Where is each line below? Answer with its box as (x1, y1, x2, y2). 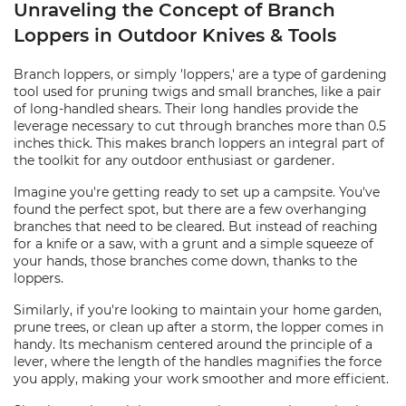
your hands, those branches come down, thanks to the (14, 253, 357, 269)
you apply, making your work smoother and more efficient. (14, 371, 389, 387)
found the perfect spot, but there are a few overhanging (14, 201, 367, 217)
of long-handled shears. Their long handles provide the (14, 101, 358, 117)
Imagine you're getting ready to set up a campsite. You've (14, 184, 380, 200)
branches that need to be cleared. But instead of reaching (14, 218, 378, 235)
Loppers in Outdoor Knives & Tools (14, 24, 336, 46)
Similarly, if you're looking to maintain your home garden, (14, 302, 382, 318)
